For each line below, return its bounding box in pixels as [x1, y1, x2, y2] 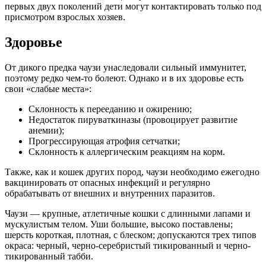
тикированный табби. [5, 251, 93, 261]
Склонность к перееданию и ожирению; [28, 103, 192, 114]
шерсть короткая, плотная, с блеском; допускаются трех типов [5, 229, 256, 240]
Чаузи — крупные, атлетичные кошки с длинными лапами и [5, 208, 251, 218]
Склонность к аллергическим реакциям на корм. [28, 146, 227, 157]
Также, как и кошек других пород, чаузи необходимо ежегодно [5, 166, 259, 177]
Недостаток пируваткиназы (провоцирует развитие [28, 114, 237, 125]
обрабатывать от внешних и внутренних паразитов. [5, 188, 215, 198]
